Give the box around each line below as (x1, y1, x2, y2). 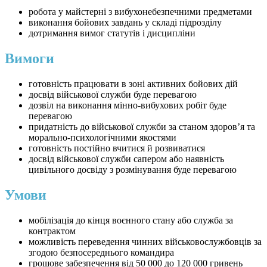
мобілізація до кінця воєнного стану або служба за (29, 215, 233, 226)
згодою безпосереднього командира (29, 247, 174, 258)
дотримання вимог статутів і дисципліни (29, 28, 195, 39)
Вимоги (5, 51, 54, 67)
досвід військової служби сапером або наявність (29, 154, 224, 164)
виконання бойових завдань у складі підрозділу (29, 17, 222, 28)
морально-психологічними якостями (29, 132, 176, 143)
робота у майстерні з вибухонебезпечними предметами (29, 7, 252, 17)
